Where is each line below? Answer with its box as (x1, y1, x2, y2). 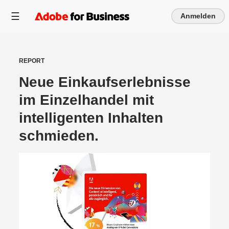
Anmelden (180, 12, 216, 20)
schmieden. (19, 128, 99, 144)
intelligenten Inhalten (19, 110, 164, 126)
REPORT (19, 57, 45, 64)
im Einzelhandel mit (19, 92, 154, 108)
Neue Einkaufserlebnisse (19, 74, 191, 90)
